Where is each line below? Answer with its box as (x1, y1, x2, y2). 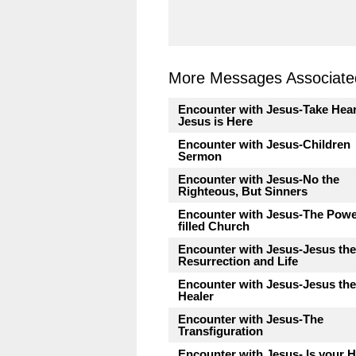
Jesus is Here (178, 114, 253, 128)
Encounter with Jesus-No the (178, 172, 339, 186)
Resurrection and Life (178, 254, 298, 268)
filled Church (178, 219, 250, 233)
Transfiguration (178, 324, 263, 338)
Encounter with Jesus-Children (178, 137, 350, 151)
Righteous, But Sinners (178, 184, 308, 198)
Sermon (178, 149, 222, 163)
